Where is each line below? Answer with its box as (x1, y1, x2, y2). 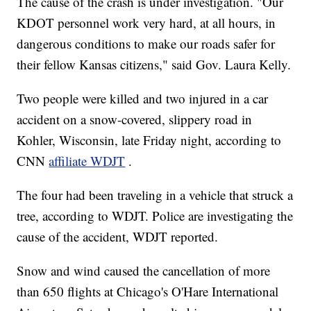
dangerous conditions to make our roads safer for (17, 35, 276, 53)
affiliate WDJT (49, 152, 126, 170)
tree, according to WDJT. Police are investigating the (17, 207, 294, 225)
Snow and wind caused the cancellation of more (17, 262, 271, 280)
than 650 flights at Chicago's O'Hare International (17, 283, 279, 301)
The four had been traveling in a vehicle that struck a (17, 186, 294, 204)
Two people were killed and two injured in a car (17, 90, 269, 108)
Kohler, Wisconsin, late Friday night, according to (17, 131, 282, 149)
